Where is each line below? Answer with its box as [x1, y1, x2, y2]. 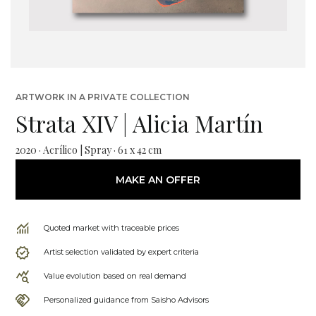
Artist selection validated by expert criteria [44, 247, 199, 257]
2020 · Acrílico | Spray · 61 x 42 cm [16, 143, 162, 157]
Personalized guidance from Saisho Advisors [44, 295, 209, 305]
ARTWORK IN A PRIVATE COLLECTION [16, 92, 190, 102]
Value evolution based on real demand [44, 271, 186, 281]
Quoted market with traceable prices [44, 223, 179, 233]
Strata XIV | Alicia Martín [16, 108, 263, 138]
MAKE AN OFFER [116, 173, 200, 186]
